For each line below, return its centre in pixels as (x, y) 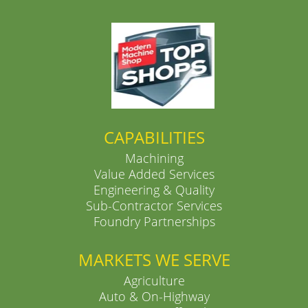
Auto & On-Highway (154, 297)
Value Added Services (154, 174)
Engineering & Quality (154, 190)
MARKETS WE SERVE (154, 260)
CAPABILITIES (154, 137)
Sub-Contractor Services (154, 206)
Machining (154, 158)
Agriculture (154, 281)
